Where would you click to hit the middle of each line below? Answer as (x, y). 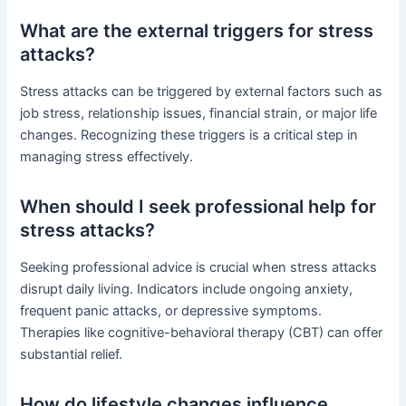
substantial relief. (72, 354)
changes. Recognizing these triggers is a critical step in (189, 135)
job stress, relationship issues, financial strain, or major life (199, 113)
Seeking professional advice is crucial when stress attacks (199, 267)
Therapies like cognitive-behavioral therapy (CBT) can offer (202, 332)
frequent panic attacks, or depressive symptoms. (171, 310)
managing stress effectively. (107, 156)
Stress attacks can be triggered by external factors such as (202, 91)
